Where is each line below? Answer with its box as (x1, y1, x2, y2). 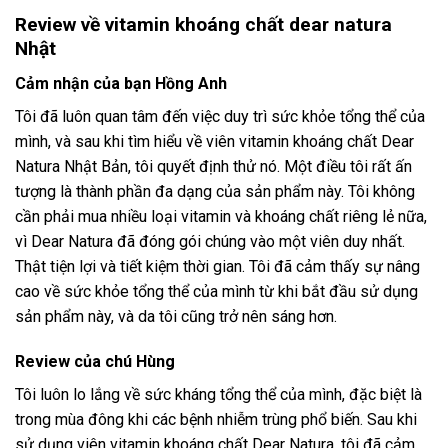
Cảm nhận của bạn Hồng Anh (15, 73, 227, 93)
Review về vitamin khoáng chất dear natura (15, 12, 392, 36)
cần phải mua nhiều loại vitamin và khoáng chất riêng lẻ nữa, (15, 206, 427, 226)
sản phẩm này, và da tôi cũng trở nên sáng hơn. (15, 306, 337, 326)
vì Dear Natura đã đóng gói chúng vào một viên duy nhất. (15, 231, 405, 251)
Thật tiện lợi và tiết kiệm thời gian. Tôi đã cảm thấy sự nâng (15, 256, 420, 276)
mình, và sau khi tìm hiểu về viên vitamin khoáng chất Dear (15, 131, 414, 151)
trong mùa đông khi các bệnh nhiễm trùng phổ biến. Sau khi (15, 410, 417, 430)
